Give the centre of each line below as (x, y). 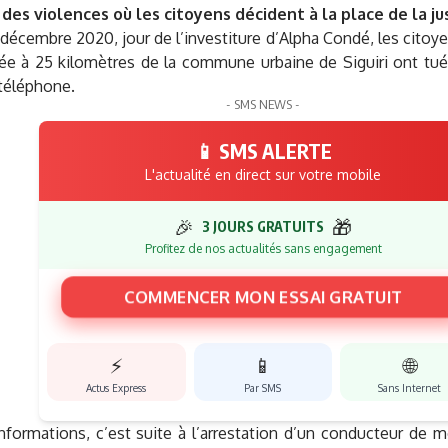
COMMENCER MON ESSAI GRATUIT (263, 296)
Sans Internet (410, 388)
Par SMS (263, 388)
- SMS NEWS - (263, 104)
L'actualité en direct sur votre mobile (263, 175)
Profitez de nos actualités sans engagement (263, 249)
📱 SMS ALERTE (263, 151)
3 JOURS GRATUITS (263, 227)
